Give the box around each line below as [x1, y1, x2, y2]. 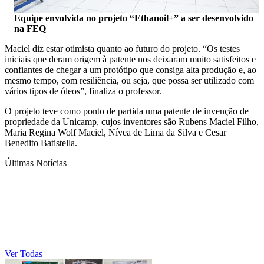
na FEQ [14, 23, 46, 34]
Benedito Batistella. [5, 137, 77, 148]
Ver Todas [5, 248, 45, 259]
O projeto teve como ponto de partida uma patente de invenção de [5, 105, 249, 116]
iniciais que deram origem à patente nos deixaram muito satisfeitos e [5, 54, 256, 64]
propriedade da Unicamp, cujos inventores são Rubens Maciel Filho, [5, 116, 259, 127]
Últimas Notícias [5, 157, 67, 168]
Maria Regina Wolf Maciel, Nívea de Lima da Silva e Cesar [5, 127, 226, 137]
